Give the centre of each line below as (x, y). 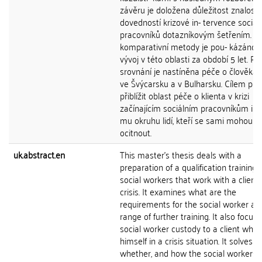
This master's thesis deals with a (181, 154)
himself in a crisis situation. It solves (186, 240)
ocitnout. (136, 132)
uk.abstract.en (39, 154)
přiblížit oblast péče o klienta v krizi (185, 95)
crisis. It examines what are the (178, 191)
